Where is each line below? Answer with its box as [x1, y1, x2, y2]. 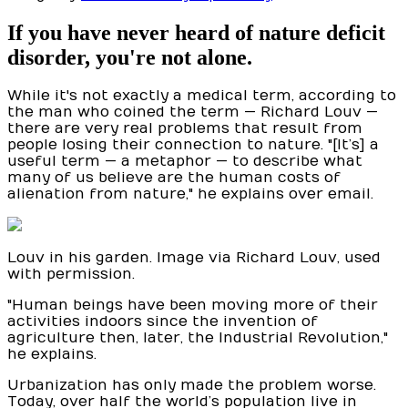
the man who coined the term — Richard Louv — [7, 104, 378, 121]
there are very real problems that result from [7, 120, 362, 138]
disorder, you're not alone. [7, 45, 252, 69]
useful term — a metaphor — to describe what [7, 153, 362, 170]
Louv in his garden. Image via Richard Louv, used [7, 250, 381, 267]
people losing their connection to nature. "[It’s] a [7, 137, 379, 154]
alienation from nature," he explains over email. [7, 186, 373, 203]
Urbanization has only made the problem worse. [7, 377, 376, 394]
